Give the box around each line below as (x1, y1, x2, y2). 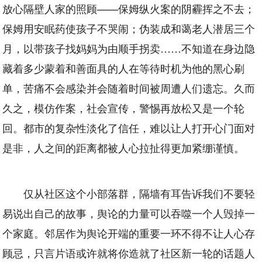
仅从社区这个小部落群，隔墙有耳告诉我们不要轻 (23, 185, 256, 201)
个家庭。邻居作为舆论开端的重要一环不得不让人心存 (2, 225, 256, 241)
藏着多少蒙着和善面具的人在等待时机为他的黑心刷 (2, 60, 245, 76)
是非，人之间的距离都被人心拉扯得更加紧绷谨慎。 (2, 140, 245, 156)
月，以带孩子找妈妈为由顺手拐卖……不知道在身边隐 (2, 40, 256, 56)
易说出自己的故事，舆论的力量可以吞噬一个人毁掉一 (2, 205, 256, 221)
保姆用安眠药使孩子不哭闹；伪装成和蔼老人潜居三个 (2, 20, 256, 36)
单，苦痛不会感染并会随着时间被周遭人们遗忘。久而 (2, 80, 256, 96)
